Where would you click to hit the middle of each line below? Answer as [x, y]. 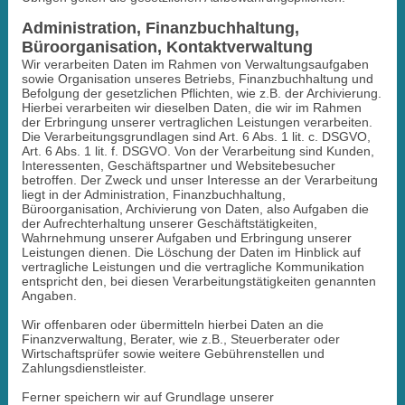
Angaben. [49, 295]
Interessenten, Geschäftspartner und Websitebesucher [178, 165]
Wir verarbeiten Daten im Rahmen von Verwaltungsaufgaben [195, 64]
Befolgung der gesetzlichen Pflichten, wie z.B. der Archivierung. [201, 93]
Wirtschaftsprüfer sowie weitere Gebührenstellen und [173, 353]
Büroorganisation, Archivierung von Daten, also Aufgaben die [195, 208]
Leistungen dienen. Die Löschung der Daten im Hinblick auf [191, 252]
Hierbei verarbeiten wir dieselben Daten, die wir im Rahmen [191, 107]
